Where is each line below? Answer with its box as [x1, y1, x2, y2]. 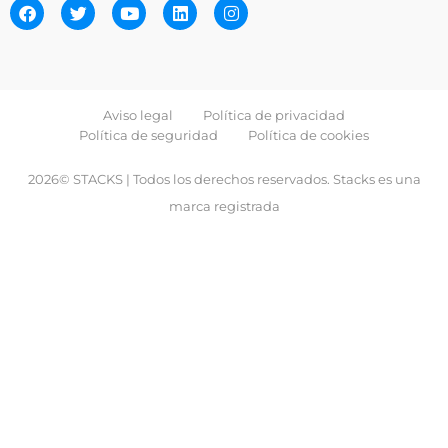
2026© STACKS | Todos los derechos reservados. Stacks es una [27, 171, 421, 188]
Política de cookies [248, 127, 369, 144]
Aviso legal [103, 107, 173, 124]
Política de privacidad [203, 107, 345, 124]
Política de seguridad [79, 127, 218, 144]
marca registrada [168, 198, 280, 215]
